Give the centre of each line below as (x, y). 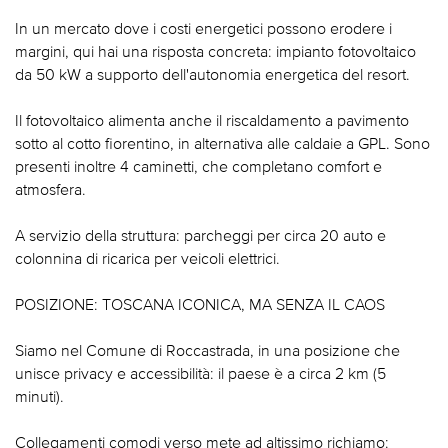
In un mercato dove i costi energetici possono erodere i (203, 28)
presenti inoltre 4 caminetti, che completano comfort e (198, 166)
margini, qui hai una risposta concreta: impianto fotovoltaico (215, 51)
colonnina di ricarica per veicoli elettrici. (147, 258)
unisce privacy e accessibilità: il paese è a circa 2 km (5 (200, 373)
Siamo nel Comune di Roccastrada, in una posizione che (207, 350)
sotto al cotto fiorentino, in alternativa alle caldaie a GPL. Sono (222, 143)
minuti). (39, 396)
